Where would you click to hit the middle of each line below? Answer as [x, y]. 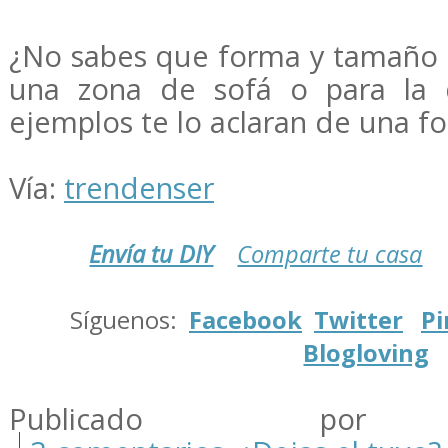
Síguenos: [129, 319]
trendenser [139, 187]
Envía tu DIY [151, 253]
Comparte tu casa [330, 253]
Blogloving [366, 352]
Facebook [245, 319]
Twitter [358, 319]
